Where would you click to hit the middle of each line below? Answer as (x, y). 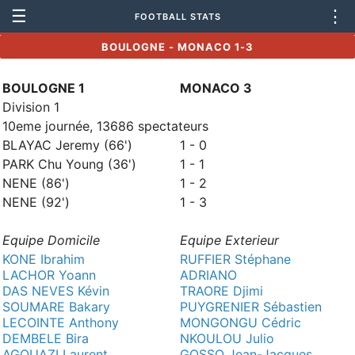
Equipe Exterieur (229, 240)
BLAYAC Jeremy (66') (67, 145)
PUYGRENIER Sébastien (251, 307)
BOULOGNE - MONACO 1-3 (177, 47)
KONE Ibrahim (44, 259)
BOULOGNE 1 (44, 88)
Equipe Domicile (51, 240)
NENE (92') (36, 202)
